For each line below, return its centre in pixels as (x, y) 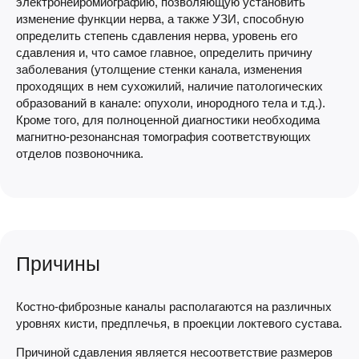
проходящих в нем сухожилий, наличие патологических (169, 86)
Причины (58, 264)
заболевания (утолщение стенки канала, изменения (159, 69)
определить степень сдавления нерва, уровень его (157, 36)
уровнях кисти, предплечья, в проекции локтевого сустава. (179, 323)
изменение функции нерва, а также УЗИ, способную (160, 19)
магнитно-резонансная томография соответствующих (163, 137)
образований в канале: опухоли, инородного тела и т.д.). (171, 103)
